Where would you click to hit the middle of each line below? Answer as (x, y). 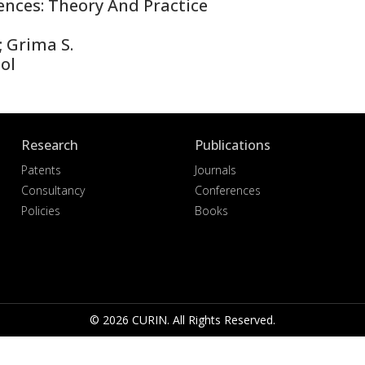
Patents (42, 170)
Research (50, 145)
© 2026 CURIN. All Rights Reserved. (182, 320)
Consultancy (53, 190)
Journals (215, 170)
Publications (232, 145)
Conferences (227, 190)
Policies (41, 211)
